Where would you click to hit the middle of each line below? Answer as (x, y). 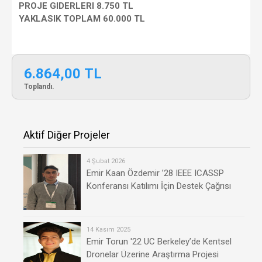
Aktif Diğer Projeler (67, 135)
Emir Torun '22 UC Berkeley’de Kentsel (159, 241)
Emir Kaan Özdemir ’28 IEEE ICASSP (155, 173)
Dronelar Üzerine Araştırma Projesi (153, 254)
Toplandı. (39, 86)
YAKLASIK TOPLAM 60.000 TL (82, 19)
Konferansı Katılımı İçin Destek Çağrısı (159, 186)
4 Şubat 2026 (106, 161)
